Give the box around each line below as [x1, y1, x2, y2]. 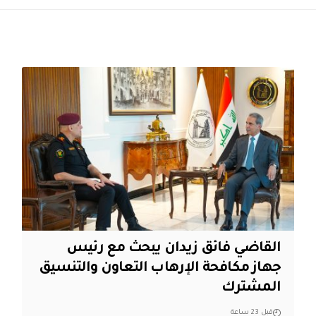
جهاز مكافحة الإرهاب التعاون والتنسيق [39, 260, 281, 276]
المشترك [221, 280, 281, 296]
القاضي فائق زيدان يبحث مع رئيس [66, 241, 281, 257]
